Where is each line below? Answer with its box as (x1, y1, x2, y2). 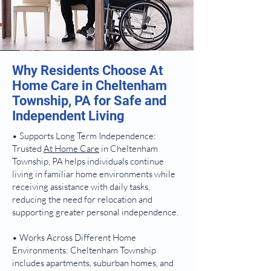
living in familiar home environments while (12, 168, 175, 180)
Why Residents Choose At (12, 63, 163, 78)
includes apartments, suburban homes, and (12, 257, 174, 269)
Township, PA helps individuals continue (12, 155, 164, 167)
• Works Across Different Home (12, 232, 136, 243)
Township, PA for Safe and (12, 93, 166, 108)
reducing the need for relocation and (12, 194, 152, 205)
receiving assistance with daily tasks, (12, 181, 150, 192)
